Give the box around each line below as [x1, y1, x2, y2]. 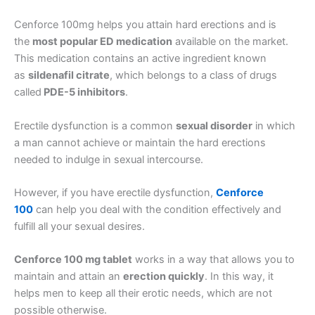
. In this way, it [205, 270, 274, 283]
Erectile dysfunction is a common [14, 119, 176, 132]
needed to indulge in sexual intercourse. [14, 153, 203, 166]
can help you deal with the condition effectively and [33, 202, 281, 216]
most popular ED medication [32, 35, 172, 49]
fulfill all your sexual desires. [14, 219, 145, 233]
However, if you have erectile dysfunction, [14, 186, 216, 199]
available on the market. [172, 35, 288, 49]
